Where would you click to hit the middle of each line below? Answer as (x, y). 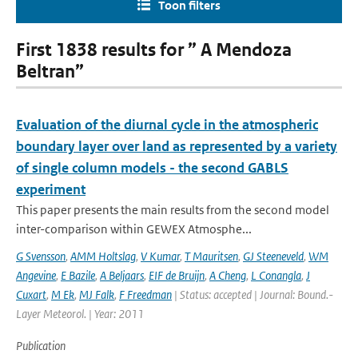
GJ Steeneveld (273, 256)
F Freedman (145, 294)
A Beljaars (122, 275)
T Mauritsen (211, 256)
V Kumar (160, 256)
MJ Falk (97, 294)
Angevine (36, 275)
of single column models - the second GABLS (152, 168)
